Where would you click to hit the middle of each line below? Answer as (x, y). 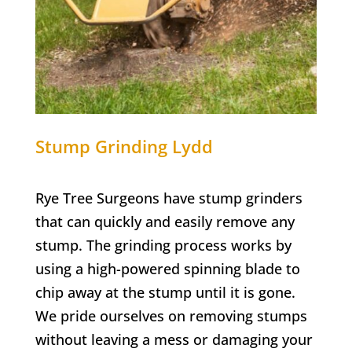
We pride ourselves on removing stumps (171, 315)
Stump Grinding (103, 146)
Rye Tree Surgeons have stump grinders (169, 198)
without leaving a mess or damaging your (174, 339)
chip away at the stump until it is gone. (165, 292)
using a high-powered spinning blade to (167, 268)
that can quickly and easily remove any (165, 221)
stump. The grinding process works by (163, 245)
